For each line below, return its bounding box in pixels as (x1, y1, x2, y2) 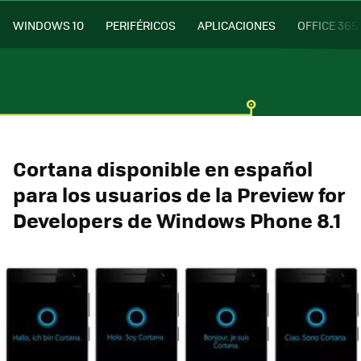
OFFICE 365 (297, 16, 358, 33)
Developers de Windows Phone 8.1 (13, 205, 341, 234)
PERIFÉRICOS (106, 16, 176, 33)
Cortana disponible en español (13, 153, 313, 183)
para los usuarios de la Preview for (13, 179, 346, 209)
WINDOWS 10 (13, 16, 84, 33)
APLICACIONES (197, 16, 276, 33)
